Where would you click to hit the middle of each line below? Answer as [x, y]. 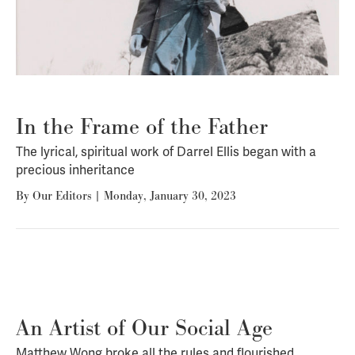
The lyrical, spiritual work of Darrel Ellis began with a [166, 152]
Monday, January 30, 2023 [170, 196]
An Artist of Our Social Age [144, 328]
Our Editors [62, 196]
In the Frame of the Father [142, 127]
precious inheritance [75, 170]
